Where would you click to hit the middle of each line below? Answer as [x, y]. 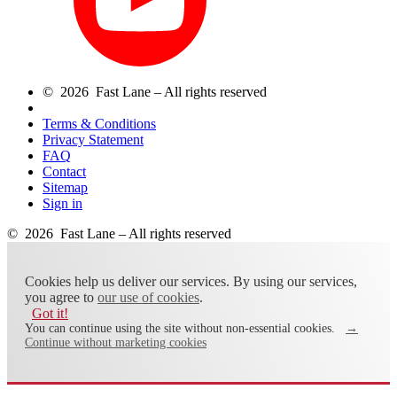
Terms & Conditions [99, 124]
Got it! [50, 314]
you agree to [61, 298]
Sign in [62, 204]
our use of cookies [148, 298]
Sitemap [65, 188]
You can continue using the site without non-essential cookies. [185, 329]
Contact [64, 172]
